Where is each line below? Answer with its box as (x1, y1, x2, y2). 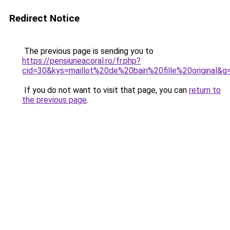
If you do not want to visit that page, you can (22, 85, 189, 95)
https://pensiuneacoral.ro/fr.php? (22, 56, 141, 66)
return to (189, 85, 221, 95)
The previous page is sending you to (22, 46, 154, 56)
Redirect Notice (9, 12, 80, 24)
